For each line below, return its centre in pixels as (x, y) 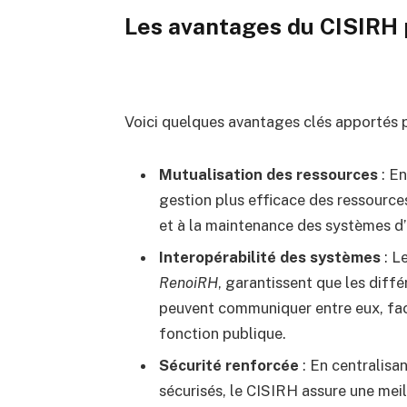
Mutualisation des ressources (268, 174)
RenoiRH (188, 283)
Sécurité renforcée (228, 366)
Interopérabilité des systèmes (269, 258)
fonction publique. (222, 334)
